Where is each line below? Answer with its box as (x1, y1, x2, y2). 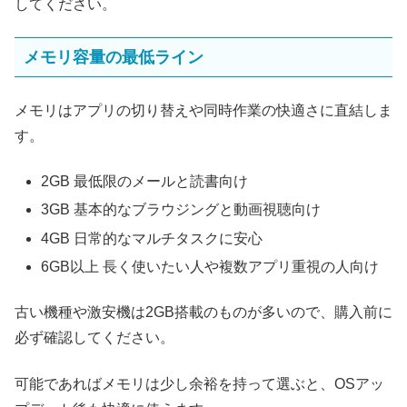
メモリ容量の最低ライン (24, 48, 203, 67)
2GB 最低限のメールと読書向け (41, 174, 249, 190)
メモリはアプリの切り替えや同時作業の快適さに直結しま (15, 102, 392, 118)
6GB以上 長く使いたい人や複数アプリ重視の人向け (41, 258, 380, 274)
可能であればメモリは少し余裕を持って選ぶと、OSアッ (15, 375, 384, 392)
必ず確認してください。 (15, 330, 174, 346)
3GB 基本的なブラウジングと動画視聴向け (41, 202, 322, 218)
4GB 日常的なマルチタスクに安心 (41, 230, 263, 246)
